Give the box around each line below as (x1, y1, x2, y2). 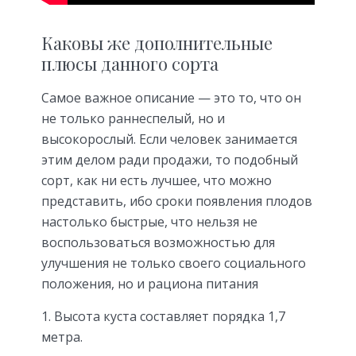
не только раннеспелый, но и (41, 110, 225, 128)
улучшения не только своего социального (41, 254, 306, 273)
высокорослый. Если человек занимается (41, 130, 297, 149)
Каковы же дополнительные (41, 31, 273, 56)
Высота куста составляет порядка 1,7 (54, 308, 285, 326)
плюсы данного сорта (41, 52, 219, 76)
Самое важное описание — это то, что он (41, 89, 301, 107)
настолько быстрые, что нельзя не (41, 213, 257, 231)
